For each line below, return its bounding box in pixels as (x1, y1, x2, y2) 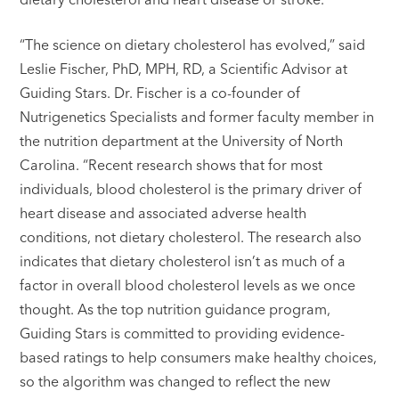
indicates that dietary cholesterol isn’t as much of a (20, 252, 346, 271)
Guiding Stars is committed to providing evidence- (20, 324, 346, 343)
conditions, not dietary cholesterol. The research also (20, 228, 362, 247)
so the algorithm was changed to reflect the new (20, 372, 331, 391)
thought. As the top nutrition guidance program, (20, 300, 331, 319)
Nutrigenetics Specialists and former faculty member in (20, 108, 375, 126)
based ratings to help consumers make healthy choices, (20, 348, 378, 367)
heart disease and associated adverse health (20, 204, 307, 223)
